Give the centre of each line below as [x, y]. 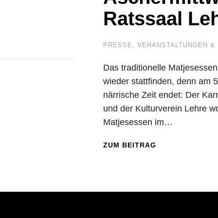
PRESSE [118, 45]
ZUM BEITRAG [130, 145]
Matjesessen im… [138, 122]
